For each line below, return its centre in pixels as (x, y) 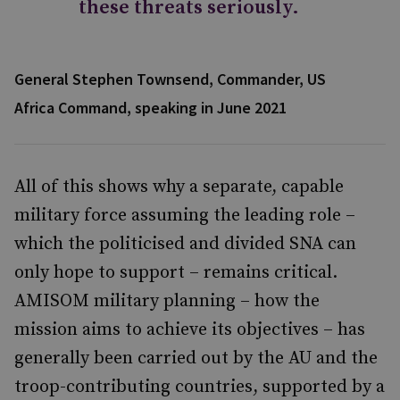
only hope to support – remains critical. (176, 273)
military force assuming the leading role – (185, 216)
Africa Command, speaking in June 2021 (150, 108)
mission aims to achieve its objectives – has (190, 330)
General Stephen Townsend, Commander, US (170, 79)
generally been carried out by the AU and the (196, 358)
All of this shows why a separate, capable (179, 187)
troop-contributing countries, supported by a (200, 387)
